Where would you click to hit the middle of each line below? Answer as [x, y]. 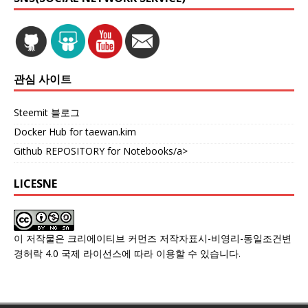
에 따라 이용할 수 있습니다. [181, 254]
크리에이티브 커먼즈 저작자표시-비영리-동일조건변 [179, 239]
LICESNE [35, 184]
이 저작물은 [41, 239]
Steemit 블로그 [47, 113]
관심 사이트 [43, 79]
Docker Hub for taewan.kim [75, 132]
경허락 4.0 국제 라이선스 [68, 254]
